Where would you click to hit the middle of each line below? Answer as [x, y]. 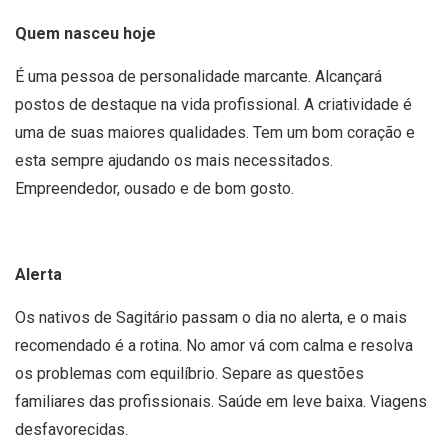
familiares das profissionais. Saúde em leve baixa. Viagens [221, 401]
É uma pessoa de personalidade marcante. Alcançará [198, 76]
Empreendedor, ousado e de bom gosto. [154, 188]
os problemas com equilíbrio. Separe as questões [189, 373]
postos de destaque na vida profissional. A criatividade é [213, 104]
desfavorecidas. [71, 429]
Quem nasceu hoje [85, 33]
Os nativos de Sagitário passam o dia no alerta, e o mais [211, 317]
